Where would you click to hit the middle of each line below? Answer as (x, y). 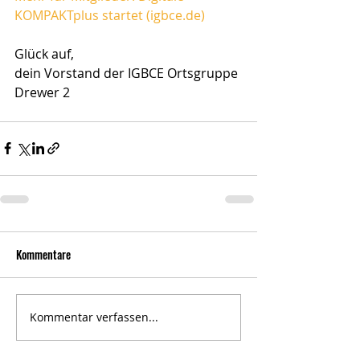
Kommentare (43, 254)
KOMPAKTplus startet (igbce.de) (110, 15)
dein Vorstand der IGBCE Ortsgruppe (128, 73)
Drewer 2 (42, 92)
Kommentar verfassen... (94, 317)
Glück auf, (44, 53)
